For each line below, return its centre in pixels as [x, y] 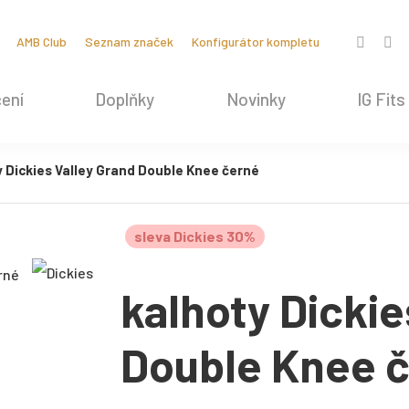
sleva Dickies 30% [195, 236]
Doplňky [125, 99]
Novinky [256, 99]
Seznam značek [129, 42]
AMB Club [41, 42]
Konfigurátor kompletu [255, 42]
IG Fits [381, 99]
